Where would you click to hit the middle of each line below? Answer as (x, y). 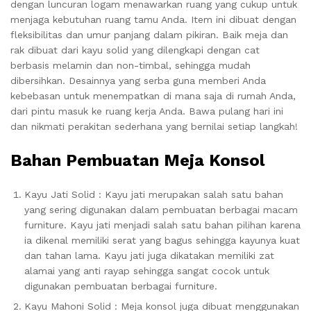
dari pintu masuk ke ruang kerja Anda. (100, 111)
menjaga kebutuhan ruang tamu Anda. (101, 19)
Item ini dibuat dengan (244, 19)
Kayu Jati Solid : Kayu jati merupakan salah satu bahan (154, 194)
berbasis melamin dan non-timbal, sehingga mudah (131, 65)
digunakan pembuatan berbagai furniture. (121, 286)
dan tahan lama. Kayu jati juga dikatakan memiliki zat (149, 255)
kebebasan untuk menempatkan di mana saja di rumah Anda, (153, 96)
